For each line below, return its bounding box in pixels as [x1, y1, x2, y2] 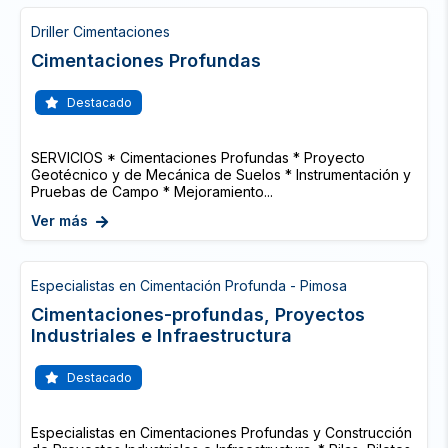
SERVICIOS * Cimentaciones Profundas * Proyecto [31, 149, 365, 166]
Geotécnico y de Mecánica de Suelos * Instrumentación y [31, 166, 411, 183]
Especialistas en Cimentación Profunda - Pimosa [31, 277, 347, 294]
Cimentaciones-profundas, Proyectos [31, 304, 365, 325]
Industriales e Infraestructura [31, 325, 292, 346]
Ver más [31, 212, 88, 229]
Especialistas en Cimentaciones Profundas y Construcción [31, 424, 412, 441]
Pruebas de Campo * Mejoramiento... [31, 183, 273, 200]
